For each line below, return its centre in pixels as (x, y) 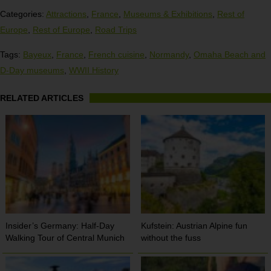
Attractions (66, 14)
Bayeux (37, 54)
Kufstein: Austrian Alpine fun (194, 226)
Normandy (169, 54)
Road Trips (116, 29)
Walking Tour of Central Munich (65, 238)
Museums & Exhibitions (168, 14)
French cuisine (116, 54)
